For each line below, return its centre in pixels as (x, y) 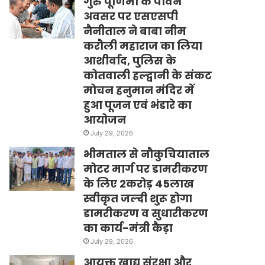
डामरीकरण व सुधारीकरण (146, 213)
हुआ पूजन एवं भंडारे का (138, 105)
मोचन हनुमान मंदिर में (139, 90)
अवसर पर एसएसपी (131, 16)
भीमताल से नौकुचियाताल (147, 154)
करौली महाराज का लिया (143, 46)
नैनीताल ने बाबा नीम (135, 31)
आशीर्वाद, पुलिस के (130, 60)
